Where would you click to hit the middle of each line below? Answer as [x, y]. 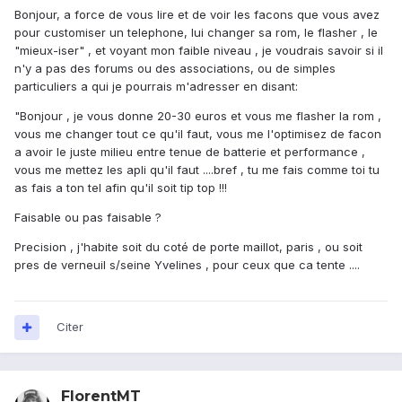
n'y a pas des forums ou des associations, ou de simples [175, 69]
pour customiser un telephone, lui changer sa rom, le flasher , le [196, 33]
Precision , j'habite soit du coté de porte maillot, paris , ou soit [188, 247]
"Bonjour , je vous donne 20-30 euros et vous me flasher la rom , [198, 116]
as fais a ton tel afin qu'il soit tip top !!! [121, 188]
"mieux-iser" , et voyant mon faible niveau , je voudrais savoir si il [199, 51]
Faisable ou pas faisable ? [88, 218]
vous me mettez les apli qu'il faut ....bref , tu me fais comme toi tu [197, 170]
